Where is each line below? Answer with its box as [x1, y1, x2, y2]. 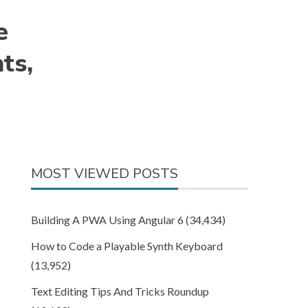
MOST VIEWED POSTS [31, 164, 179, 183]
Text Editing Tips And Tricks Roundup [31, 285, 210, 298]
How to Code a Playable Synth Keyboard [31, 239, 223, 252]
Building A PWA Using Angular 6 [31, 213, 184, 226]
